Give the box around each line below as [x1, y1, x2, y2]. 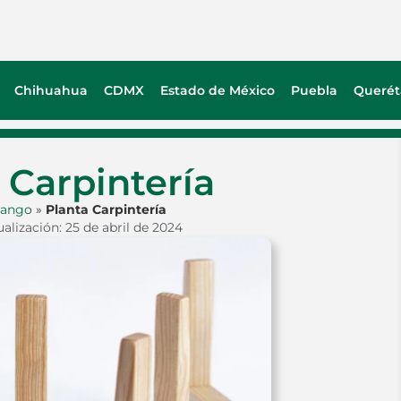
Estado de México [159, 82, 275, 98]
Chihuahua [13, 82, 88, 98]
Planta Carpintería [45, 202, 166, 217]
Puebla [290, 82, 337, 98]
